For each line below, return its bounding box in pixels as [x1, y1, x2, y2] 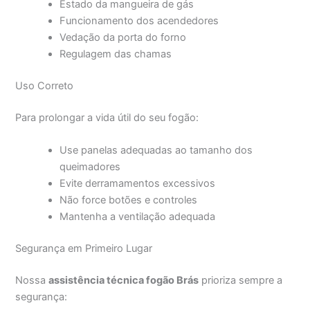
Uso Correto [15, 80, 74, 93]
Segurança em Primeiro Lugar [15, 242, 153, 255]
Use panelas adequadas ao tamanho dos [60, 144, 253, 157]
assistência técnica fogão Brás [48, 274, 199, 287]
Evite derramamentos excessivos [60, 177, 216, 190]
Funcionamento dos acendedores [60, 15, 219, 28]
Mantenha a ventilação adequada [60, 210, 216, 224]
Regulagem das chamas [60, 48, 172, 61]
